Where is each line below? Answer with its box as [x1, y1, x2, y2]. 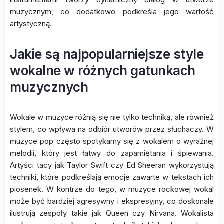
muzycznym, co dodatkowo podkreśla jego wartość [10, 7, 214, 17]
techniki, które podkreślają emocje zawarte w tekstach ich [10, 172, 214, 182]
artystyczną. [10, 19, 52, 29]
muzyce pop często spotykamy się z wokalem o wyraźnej [10, 136, 214, 146]
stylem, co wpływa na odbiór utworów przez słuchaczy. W [10, 124, 214, 134]
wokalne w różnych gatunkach [10, 63, 195, 79]
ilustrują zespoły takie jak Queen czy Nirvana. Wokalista [10, 208, 214, 218]
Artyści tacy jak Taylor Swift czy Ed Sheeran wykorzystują [10, 160, 214, 170]
